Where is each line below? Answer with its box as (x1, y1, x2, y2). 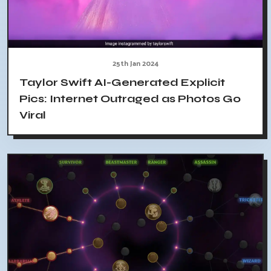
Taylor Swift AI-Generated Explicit (19, 76, 225, 90)
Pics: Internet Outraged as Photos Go (19, 92, 241, 106)
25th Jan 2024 (113, 58, 158, 70)
